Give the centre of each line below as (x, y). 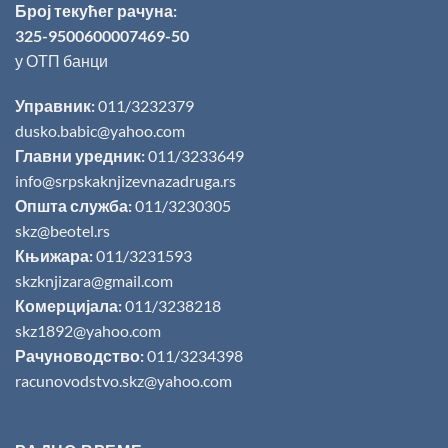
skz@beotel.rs (62, 231)
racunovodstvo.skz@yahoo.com (123, 381)
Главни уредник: (80, 156)
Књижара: (54, 256)
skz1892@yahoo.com (88, 331)
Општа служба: (73, 206)
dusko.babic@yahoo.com (100, 131)
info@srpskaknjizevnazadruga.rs (127, 181)
